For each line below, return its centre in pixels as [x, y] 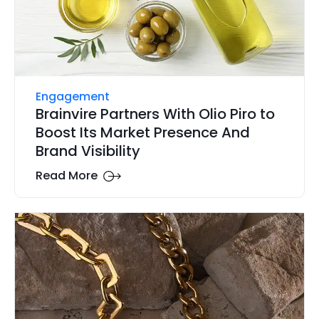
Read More [66, 176]
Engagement [72, 96]
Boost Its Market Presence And [142, 132]
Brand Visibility [88, 151]
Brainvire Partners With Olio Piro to [155, 114]
